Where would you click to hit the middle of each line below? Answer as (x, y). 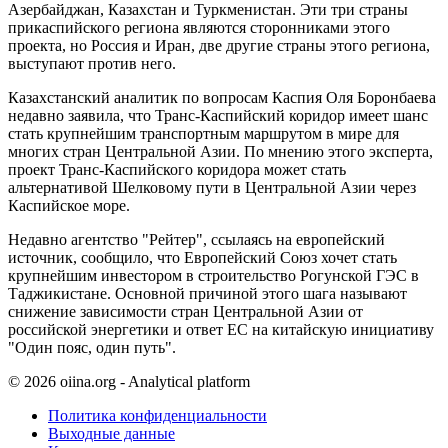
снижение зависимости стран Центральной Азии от (185, 312)
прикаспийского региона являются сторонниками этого (199, 28)
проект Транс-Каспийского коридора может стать (177, 170)
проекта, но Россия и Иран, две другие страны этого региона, (219, 46)
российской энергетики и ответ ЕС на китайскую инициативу (221, 330)
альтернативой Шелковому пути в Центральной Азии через (212, 188)
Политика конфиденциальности (157, 416)
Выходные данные (111, 434)
